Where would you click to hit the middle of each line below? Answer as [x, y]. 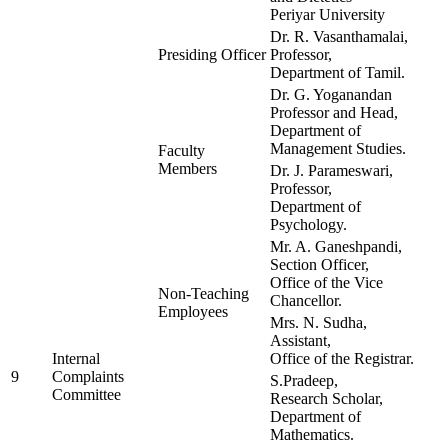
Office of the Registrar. [342, 359]
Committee [86, 395]
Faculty [181, 151]
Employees [193, 312]
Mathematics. [312, 435]
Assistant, [300, 341]
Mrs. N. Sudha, [318, 323]
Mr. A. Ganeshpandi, [336, 247]
